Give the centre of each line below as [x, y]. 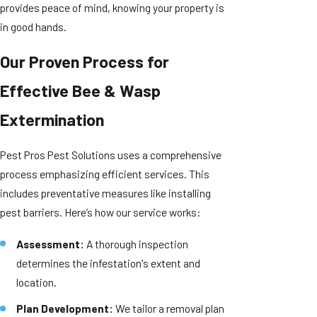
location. [37, 282]
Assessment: [51, 243]
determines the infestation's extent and [109, 263]
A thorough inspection [137, 243]
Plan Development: [65, 309]
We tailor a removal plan [169, 309]
